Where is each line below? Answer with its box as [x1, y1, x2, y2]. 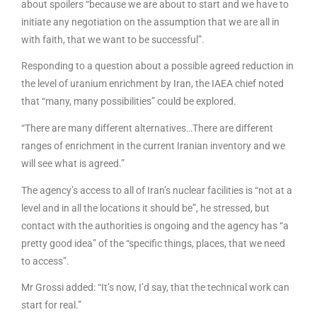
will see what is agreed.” [21, 157, 125, 169]
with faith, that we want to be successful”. [21, 33, 204, 45]
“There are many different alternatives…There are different [21, 122, 273, 134]
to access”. [21, 255, 71, 267]
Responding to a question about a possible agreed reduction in [21, 60, 294, 72]
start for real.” [21, 299, 81, 311]
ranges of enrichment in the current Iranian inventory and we [21, 139, 285, 151]
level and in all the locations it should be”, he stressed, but [21, 202, 270, 214]
